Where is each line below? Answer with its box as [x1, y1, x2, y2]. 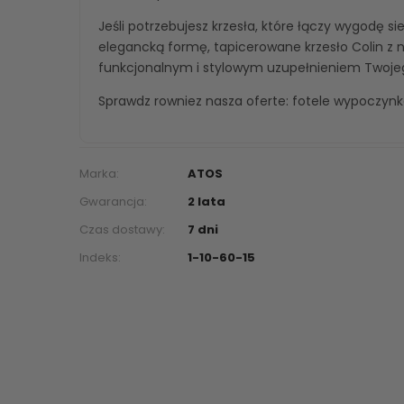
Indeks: [79, 249, 121, 267]
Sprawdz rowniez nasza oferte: [98, 92, 292, 111]
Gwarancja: [79, 193, 147, 211]
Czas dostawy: [79, 221, 165, 239]
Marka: [79, 165, 119, 183]
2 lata [188, 193, 225, 211]
